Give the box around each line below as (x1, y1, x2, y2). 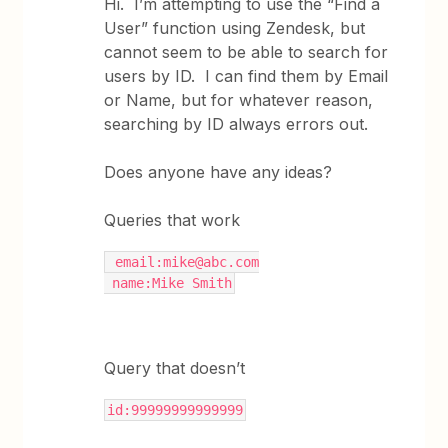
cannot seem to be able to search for (104, 42, 389, 62)
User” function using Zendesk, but (104, 18, 366, 38)
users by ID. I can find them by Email (104, 66, 389, 86)
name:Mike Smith (112, 275, 233, 291)
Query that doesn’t (104, 358, 246, 378)
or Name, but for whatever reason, (104, 90, 374, 110)
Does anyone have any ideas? (104, 162, 333, 182)
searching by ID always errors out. (104, 114, 374, 134)
